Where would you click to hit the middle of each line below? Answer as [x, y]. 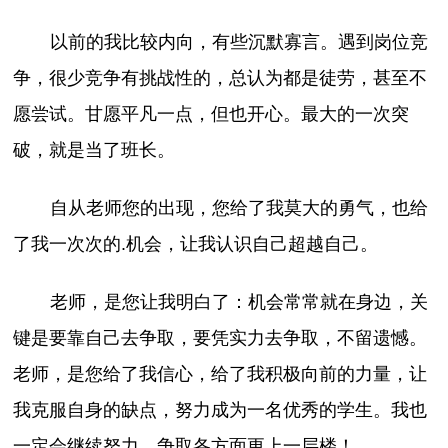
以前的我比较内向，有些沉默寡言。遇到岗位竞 [238, 42]
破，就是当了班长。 [94, 150]
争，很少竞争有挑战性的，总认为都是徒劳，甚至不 [220, 78]
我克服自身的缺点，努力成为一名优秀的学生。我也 [220, 410]
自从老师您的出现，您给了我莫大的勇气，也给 [238, 208]
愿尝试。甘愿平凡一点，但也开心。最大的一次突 [211, 114]
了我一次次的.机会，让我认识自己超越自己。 [196, 244]
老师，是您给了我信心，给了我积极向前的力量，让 [220, 374]
